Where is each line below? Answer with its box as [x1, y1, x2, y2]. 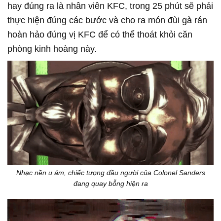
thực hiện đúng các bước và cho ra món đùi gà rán [7, 15, 207, 25]
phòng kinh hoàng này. [7, 44, 97, 54]
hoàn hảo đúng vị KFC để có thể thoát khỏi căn [7, 30, 192, 39]
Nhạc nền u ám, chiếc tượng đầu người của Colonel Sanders [16, 168, 205, 177]
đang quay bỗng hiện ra [73, 179, 148, 187]
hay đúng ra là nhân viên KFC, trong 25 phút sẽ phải [7, 1, 213, 11]
